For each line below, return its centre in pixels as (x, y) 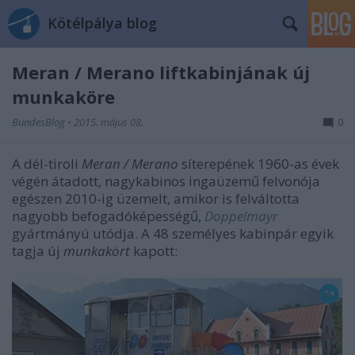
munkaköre (63, 97)
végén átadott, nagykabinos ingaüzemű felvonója (166, 181)
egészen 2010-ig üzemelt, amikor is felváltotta (156, 198)
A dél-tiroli (47, 164)
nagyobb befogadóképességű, (108, 216)
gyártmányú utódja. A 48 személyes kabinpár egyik (173, 233)
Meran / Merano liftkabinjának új (161, 72)
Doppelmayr (241, 216)
